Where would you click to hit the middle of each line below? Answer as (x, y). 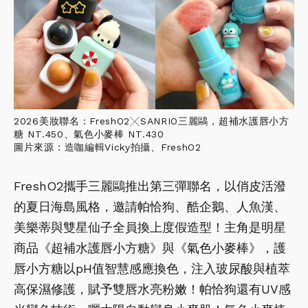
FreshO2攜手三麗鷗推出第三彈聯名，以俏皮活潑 (150, 186)
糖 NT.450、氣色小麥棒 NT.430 (89, 134)
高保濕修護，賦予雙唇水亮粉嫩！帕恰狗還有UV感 (152, 289)
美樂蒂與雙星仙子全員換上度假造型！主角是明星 (150, 228)
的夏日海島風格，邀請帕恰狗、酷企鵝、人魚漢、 (150, 207)
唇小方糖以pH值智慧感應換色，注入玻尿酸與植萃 (152, 269)
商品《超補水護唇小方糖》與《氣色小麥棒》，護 (150, 248)
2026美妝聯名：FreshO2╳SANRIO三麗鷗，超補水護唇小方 (152, 121)
